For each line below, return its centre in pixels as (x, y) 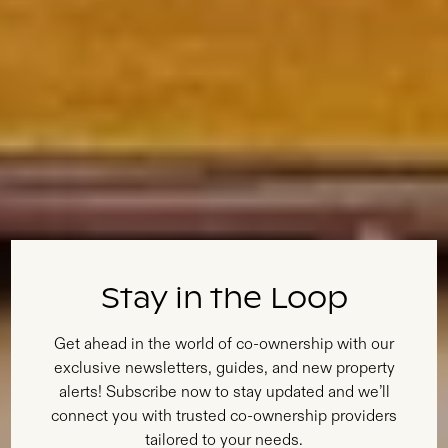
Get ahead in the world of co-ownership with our (224, 344)
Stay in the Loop (224, 299)
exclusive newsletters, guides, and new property (224, 368)
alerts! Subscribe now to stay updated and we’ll (224, 392)
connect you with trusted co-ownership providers (224, 416)
